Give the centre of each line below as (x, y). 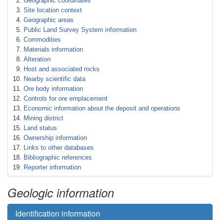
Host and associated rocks (62, 69)
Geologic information (61, 192)
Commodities (42, 40)
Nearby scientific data (55, 79)
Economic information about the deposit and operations (102, 108)
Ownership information (55, 138)
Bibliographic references (58, 157)
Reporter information (52, 167)
